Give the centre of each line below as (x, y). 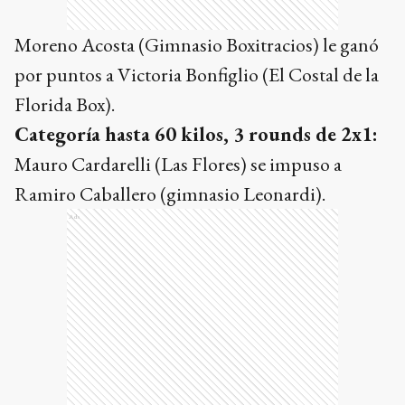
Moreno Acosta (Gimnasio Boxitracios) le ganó (197, 44)
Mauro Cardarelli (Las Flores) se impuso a (178, 164)
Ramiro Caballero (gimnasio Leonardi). (170, 193)
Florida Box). (65, 104)
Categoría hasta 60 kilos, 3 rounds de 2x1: (196, 134)
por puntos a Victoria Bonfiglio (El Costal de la (197, 74)
